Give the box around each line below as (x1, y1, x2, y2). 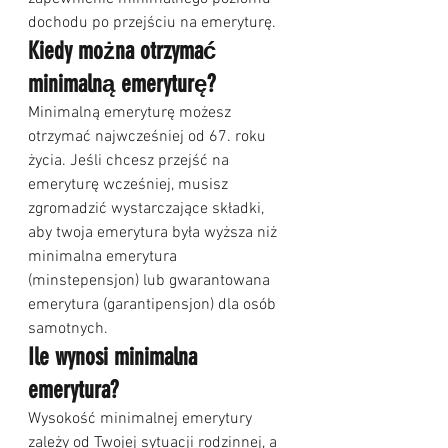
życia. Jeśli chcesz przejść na (28, 151, 233, 172)
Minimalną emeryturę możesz (28, 103, 235, 124)
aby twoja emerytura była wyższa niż (28, 223, 281, 244)
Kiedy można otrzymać (28, 37, 222, 66)
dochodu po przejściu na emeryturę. (28, 13, 276, 34)
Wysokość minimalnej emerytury (28, 409, 256, 430)
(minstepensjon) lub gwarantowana (28, 271, 274, 292)
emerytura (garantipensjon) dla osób (28, 295, 280, 316)
